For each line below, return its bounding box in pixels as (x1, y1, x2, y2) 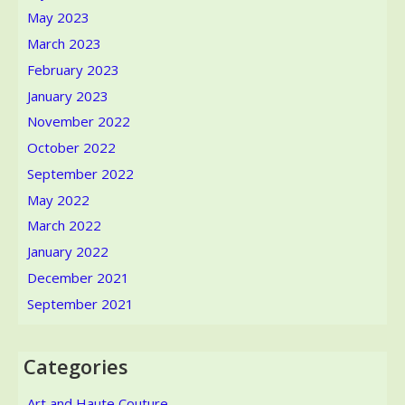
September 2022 (27, 164, 134, 183)
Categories (24, 352, 128, 380)
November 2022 (27, 112, 130, 131)
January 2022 (27, 242, 108, 260)
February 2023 (27, 60, 119, 79)
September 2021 (27, 294, 134, 313)
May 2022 (27, 190, 89, 209)
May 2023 (27, 8, 89, 27)
